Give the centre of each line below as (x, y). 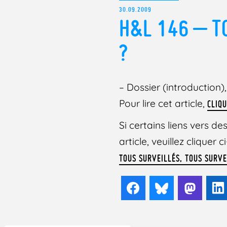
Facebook (165, 188)
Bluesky (189, 188)
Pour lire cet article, (163, 103)
